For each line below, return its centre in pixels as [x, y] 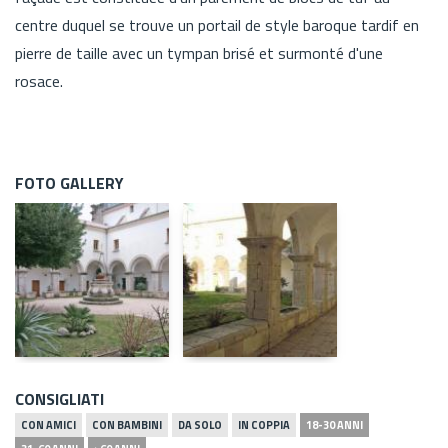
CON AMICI [48, 424]
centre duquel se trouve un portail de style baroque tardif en [217, 24]
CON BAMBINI [127, 424]
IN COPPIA [264, 424]
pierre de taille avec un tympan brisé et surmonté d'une [199, 52]
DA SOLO [200, 424]
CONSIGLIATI [59, 398]
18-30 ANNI [334, 424]
